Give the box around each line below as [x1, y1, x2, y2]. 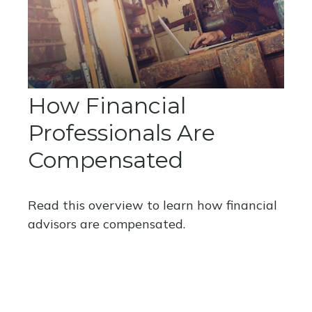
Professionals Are [28, 119, 215, 147]
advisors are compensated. [28, 216, 185, 233]
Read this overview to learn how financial [28, 197, 277, 214]
